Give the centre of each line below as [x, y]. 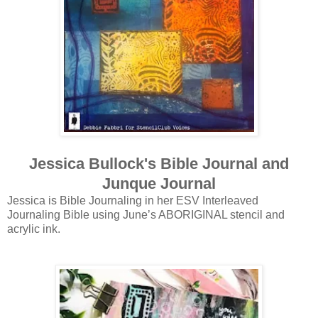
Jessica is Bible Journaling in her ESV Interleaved [133, 200]
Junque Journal [159, 183]
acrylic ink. [34, 229]
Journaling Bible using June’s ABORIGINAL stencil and [146, 214]
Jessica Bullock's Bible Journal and [159, 163]
